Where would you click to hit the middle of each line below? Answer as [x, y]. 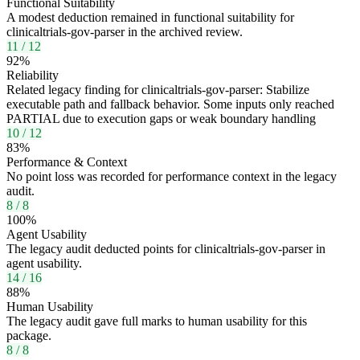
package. [29, 336]
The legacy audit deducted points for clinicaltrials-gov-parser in [166, 249]
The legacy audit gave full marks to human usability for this [157, 321]
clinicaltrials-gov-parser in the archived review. [125, 32]
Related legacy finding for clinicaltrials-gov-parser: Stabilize [158, 90]
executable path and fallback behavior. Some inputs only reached [170, 104]
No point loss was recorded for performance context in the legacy [172, 177]
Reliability [33, 76]
